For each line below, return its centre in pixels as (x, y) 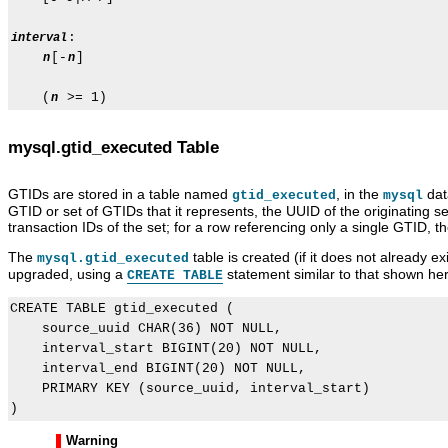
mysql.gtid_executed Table (113, 148)
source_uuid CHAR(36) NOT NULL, (146, 329)
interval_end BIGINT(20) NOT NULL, (158, 369)
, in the (359, 194)
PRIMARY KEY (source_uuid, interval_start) (190, 389)
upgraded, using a (67, 274)
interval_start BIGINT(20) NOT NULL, (166, 349)
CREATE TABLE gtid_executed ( (122, 309)
